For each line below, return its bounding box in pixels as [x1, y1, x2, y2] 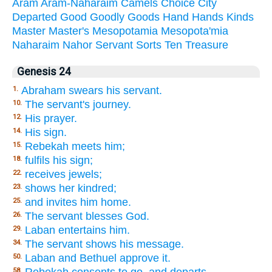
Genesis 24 [17, 65, 71, 78]
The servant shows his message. [25, 237, 184, 250]
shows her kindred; [25, 182, 117, 194]
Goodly [90, 10, 124, 23]
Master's [49, 24, 89, 37]
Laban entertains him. [25, 223, 130, 236]
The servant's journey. [25, 98, 131, 110]
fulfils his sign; [25, 154, 93, 166]
